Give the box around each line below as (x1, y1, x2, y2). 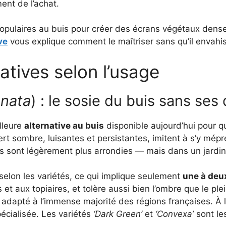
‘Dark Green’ (93, 209, 142, 219)
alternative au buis (24, 120, 104, 131)
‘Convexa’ (155, 209, 194, 219)
